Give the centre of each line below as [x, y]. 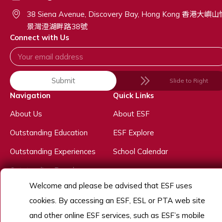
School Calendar [140, 152]
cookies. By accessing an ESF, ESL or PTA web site [117, 200]
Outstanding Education [49, 133]
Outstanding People [44, 170]
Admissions [30, 189]
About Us [26, 114]
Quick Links [134, 96]
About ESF [131, 114]
